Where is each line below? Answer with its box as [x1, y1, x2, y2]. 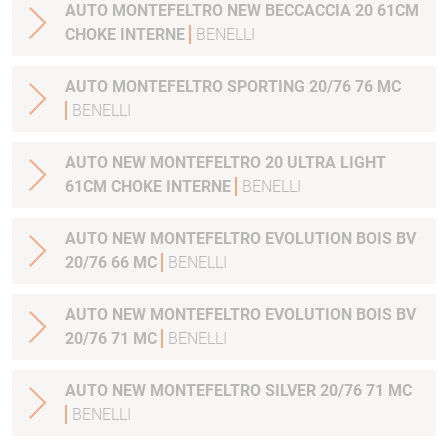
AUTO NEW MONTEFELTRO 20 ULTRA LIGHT [65, 153, 386, 173]
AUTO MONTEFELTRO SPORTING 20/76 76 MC [377, 77, 401, 97]
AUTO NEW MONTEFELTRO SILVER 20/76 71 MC [65, 381, 412, 401]
